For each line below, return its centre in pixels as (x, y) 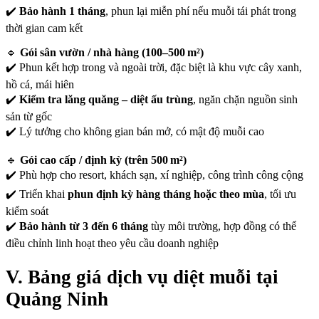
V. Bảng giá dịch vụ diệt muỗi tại (142, 277)
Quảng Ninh (57, 299)
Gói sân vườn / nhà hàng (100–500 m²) (112, 53)
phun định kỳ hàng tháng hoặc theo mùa (166, 194)
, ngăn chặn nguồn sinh (245, 100)
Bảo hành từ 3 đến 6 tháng (84, 226)
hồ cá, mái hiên (40, 85)
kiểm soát (27, 211)
